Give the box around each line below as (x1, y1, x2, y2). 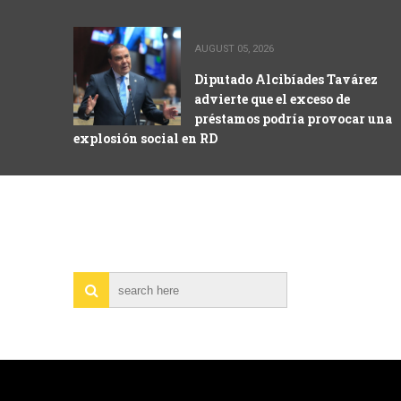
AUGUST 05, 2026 (194, 43, 274, 55)
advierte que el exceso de (194, 90, 350, 107)
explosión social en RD (73, 130, 218, 147)
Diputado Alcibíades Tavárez (194, 71, 378, 88)
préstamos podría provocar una (194, 110, 392, 127)
